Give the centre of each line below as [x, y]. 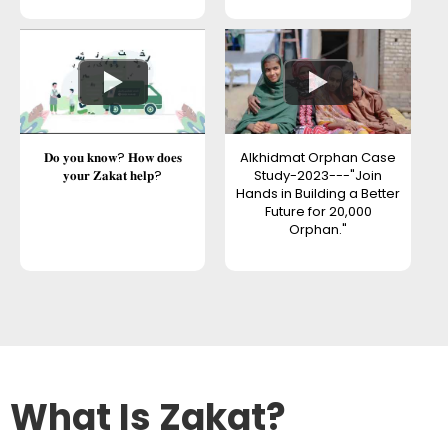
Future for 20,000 [318, 211]
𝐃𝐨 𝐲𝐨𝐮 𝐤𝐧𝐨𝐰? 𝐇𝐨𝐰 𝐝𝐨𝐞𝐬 [112, 157]
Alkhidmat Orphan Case [318, 157]
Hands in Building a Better [318, 193]
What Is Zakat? [148, 418]
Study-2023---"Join [318, 175]
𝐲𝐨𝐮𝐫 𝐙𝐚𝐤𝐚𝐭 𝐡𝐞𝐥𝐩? [113, 175]
